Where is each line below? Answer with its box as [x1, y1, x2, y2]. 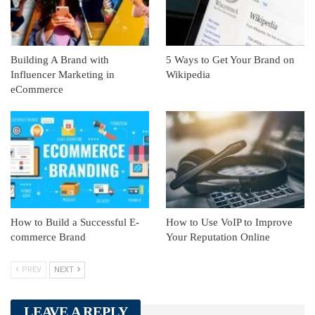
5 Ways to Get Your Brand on [166, 53, 295, 65]
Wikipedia [166, 68, 210, 80]
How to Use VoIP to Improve [166, 216, 292, 228]
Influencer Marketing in [11, 68, 115, 80]
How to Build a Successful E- [11, 216, 139, 228]
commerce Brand [11, 231, 86, 243]
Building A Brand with [11, 53, 109, 65]
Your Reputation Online [166, 231, 270, 243]
